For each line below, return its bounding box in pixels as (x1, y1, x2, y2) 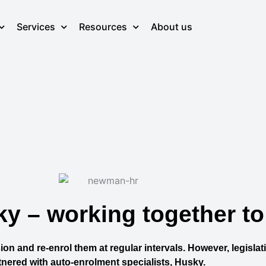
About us (150, 21, 192, 33)
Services (16, 21, 55, 33)
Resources (78, 21, 127, 33)
